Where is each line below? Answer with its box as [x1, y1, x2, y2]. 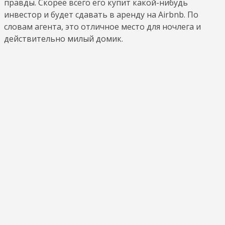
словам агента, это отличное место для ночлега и [4, 21, 201, 32]
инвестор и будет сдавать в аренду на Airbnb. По [4, 9, 198, 20]
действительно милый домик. [4, 33, 123, 44]
